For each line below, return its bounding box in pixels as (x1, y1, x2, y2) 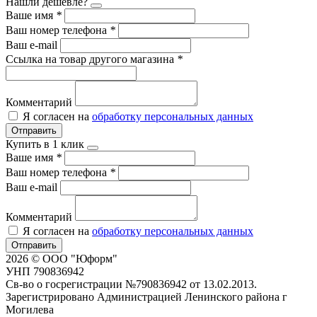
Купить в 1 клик (6, 137, 84, 150)
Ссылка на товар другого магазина (6, 52, 177, 65)
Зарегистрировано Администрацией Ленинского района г (6, 290, 287, 303)
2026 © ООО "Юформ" (6, 252, 117, 265)
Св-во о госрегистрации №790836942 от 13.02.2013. (6, 277, 257, 290)
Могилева (6, 303, 54, 316)
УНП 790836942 (6, 265, 84, 277)
